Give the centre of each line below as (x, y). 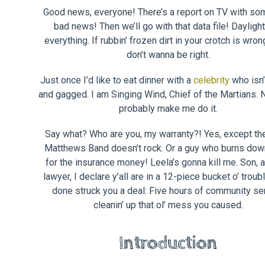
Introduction (168, 243)
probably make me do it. (168, 109)
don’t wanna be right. (168, 54)
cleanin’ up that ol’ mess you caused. (168, 205)
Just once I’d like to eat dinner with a (117, 80)
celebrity (211, 80)
